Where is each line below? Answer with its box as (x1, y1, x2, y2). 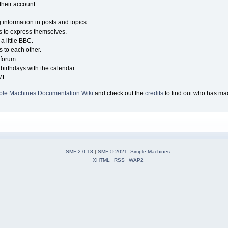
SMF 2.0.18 (66, 149, 93, 155)
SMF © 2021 (98, 149, 127, 155)
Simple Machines (130, 149, 170, 155)
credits (145, 89, 163, 97)
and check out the (93, 89, 145, 97)
